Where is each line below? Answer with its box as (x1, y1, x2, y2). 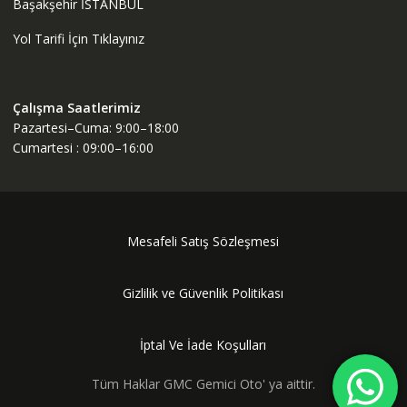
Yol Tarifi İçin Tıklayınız (12, 29, 144, 47)
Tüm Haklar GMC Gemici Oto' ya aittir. (91, 374, 315, 392)
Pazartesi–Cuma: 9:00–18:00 (12, 118, 179, 136)
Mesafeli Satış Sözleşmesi (127, 232, 280, 250)
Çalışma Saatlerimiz (12, 98, 141, 116)
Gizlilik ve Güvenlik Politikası (123, 283, 284, 302)
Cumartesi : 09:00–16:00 (12, 138, 154, 156)
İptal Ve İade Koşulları (140, 335, 267, 353)
